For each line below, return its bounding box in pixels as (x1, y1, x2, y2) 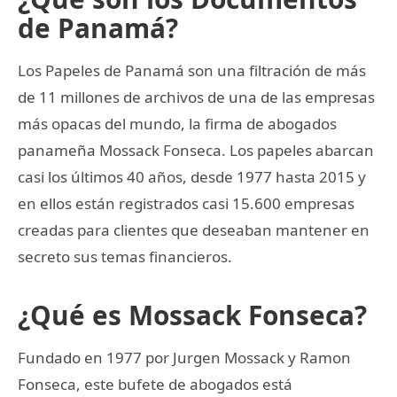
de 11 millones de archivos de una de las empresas (18, 86, 375, 107)
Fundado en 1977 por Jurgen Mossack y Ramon (18, 346, 351, 368)
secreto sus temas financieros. (18, 245, 232, 267)
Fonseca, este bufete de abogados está (18, 373, 292, 394)
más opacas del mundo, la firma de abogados (18, 113, 337, 134)
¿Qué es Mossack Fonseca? (18, 296, 367, 333)
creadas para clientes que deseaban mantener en (18, 219, 370, 240)
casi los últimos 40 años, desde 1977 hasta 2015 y (18, 166, 366, 187)
